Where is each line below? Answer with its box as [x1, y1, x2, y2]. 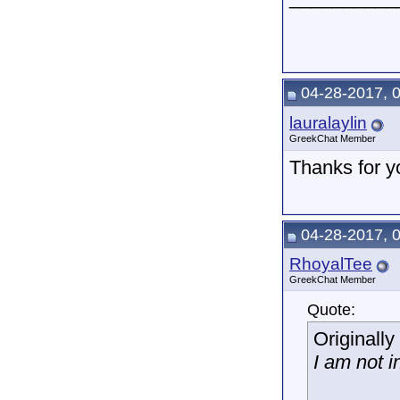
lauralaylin [289, 113, 367, 132]
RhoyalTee [289, 254, 372, 273]
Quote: [307, 301, 355, 319]
